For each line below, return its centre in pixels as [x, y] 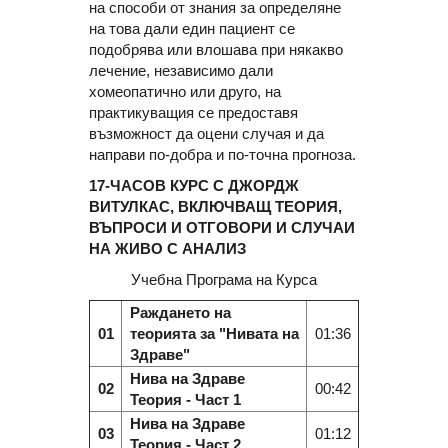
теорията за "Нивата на [214, 333]
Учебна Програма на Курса [224, 279]
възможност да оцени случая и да [206, 133]
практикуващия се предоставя [193, 112]
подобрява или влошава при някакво [216, 49]
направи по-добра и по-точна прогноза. [222, 154]
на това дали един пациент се [192, 28]
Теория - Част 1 [185, 399]
